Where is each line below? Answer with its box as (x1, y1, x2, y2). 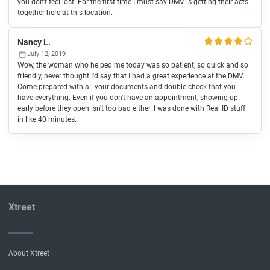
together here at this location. (17, 8, 113, 17)
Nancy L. (17, 37, 51, 47)
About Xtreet (8, 249, 49, 258)
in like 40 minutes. (17, 115, 77, 124)
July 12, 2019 (27, 50, 66, 58)
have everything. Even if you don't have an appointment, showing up (17, 93, 238, 102)
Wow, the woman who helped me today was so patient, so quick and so (17, 61, 248, 69)
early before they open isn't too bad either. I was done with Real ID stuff (17, 104, 245, 113)
